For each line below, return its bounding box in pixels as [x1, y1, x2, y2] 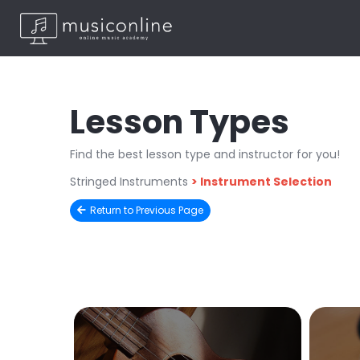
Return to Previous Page [90, 203, 203, 217]
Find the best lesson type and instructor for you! [70, 146, 340, 162]
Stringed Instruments [70, 174, 188, 190]
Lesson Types [70, 100, 289, 145]
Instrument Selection [200, 174, 332, 190]
